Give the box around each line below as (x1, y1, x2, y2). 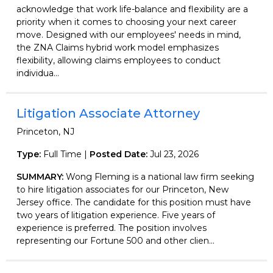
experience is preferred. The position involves (16, 222, 207, 233)
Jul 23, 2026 (150, 148, 199, 160)
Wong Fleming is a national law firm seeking (66, 171, 254, 182)
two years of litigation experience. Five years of (16, 209, 215, 221)
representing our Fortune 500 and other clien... (16, 235, 214, 246)
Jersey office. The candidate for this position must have (16, 196, 251, 208)
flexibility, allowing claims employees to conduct (16, 54, 221, 66)
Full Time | (41, 148, 90, 160)
